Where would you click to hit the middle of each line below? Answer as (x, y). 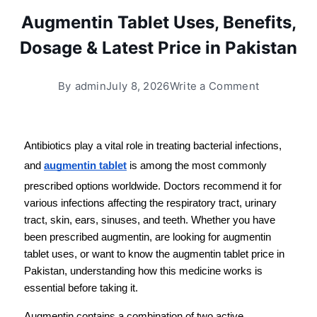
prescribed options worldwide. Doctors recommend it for (153, 186)
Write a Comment (214, 86)
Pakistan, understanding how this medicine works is (143, 271)
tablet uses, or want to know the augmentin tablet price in (154, 254)
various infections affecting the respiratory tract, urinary (150, 203)
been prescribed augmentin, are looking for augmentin (148, 237)
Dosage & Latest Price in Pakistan (158, 48)
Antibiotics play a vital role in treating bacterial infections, (153, 146)
